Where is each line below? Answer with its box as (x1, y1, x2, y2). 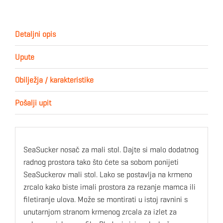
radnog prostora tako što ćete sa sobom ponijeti (23, 157, 179, 167)
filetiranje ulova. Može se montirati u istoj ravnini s (23, 194, 188, 204)
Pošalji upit (15, 98, 51, 108)
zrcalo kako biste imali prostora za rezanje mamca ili (23, 182, 196, 192)
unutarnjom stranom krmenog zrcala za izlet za (23, 207, 177, 217)
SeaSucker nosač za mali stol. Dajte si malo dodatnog (23, 144, 199, 154)
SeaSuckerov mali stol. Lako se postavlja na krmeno (23, 169, 192, 179)
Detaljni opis (15, 29, 56, 39)
